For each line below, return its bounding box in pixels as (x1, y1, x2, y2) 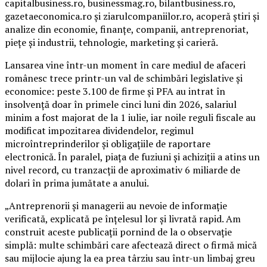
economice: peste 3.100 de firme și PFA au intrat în (5, 84, 225, 98)
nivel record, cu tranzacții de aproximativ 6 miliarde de (5, 163, 240, 176)
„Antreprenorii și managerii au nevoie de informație (5, 198, 227, 212)
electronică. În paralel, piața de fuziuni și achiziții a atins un (5, 150, 260, 163)
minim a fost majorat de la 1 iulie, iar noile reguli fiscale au (5, 110, 256, 124)
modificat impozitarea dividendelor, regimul (5, 123, 194, 137)
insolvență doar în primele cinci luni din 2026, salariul (5, 97, 237, 111)
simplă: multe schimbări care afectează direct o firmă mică (5, 238, 257, 252)
